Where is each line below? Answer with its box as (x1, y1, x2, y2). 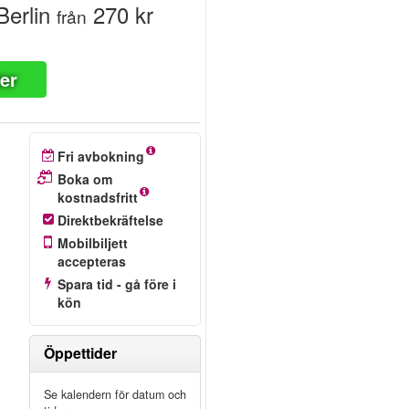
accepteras (57, 252, 126, 270)
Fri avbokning (57, 147, 144, 165)
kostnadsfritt (57, 188, 138, 206)
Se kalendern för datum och (43, 386, 186, 403)
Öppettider (43, 342, 117, 363)
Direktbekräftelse (57, 211, 163, 229)
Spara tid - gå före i (57, 275, 176, 293)
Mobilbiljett (57, 234, 128, 252)
